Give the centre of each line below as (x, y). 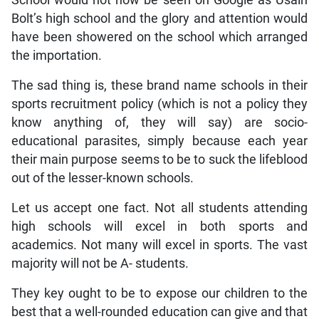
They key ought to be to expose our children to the (159, 293)
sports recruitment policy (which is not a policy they (159, 104)
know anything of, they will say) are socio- (159, 122)
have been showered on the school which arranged (159, 37)
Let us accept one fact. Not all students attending (159, 208)
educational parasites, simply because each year (159, 141)
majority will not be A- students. (100, 263)
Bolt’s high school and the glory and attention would (159, 18)
